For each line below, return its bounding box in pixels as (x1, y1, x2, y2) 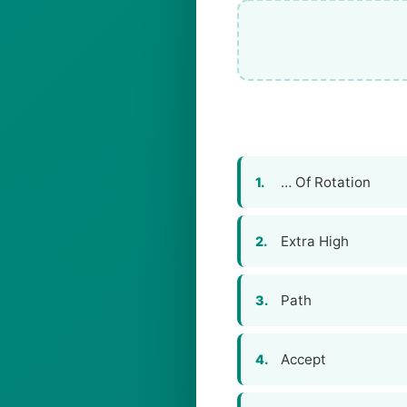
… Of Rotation (281, 174, 371, 191)
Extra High (281, 233, 349, 250)
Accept (281, 351, 326, 368)
